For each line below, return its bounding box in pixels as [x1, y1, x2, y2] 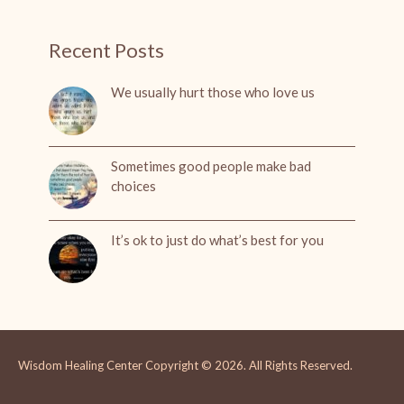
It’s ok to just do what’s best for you [110, 232, 324, 248]
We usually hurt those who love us [110, 84, 315, 100]
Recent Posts [48, 38, 164, 62]
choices [110, 178, 156, 194]
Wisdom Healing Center [18, 358, 142, 372]
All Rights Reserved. [249, 358, 355, 372]
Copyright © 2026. [142, 358, 246, 372]
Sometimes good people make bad [110, 158, 311, 174]
